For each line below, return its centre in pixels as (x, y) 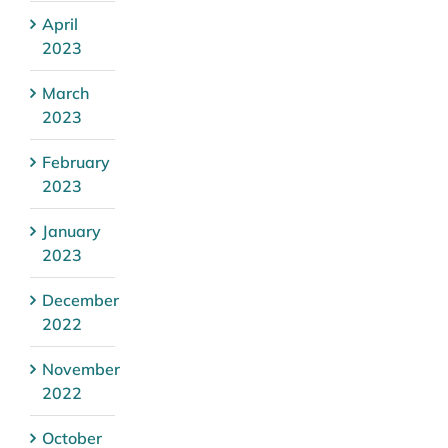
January (71, 230)
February (76, 161)
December (80, 299)
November (81, 368)
